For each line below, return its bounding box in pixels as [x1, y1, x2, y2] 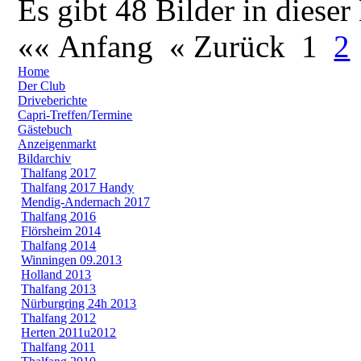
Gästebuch [18, 122, 73, 136]
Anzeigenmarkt [18, 136, 97, 151]
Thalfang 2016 [21, 209, 97, 223]
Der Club [18, 78, 66, 93]
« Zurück [169, 28, 302, 64]
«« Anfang [18, 28, 170, 64]
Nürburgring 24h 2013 [21, 296, 137, 310]
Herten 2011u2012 [21, 325, 117, 339]
